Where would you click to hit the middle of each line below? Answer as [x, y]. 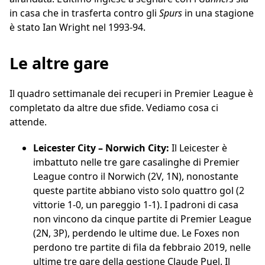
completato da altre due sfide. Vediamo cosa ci [114, 108]
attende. [28, 122]
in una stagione [219, 13]
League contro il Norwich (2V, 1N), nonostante [136, 177]
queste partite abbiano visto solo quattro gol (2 [139, 191]
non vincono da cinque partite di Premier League [142, 219]
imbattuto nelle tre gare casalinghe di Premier [136, 162]
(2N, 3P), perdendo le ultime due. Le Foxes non [136, 233]
